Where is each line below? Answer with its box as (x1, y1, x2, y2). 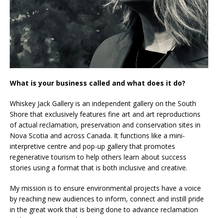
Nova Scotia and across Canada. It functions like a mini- (10, 130, 185, 140)
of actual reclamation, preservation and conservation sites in (10, 120, 200, 129)
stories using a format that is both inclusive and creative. (10, 163, 187, 172)
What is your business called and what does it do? (10, 78, 185, 88)
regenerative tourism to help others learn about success (10, 152, 186, 162)
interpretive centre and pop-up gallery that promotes (10, 141, 175, 151)
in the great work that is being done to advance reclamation (10, 204, 198, 214)
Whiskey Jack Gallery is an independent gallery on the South (10, 98, 196, 108)
